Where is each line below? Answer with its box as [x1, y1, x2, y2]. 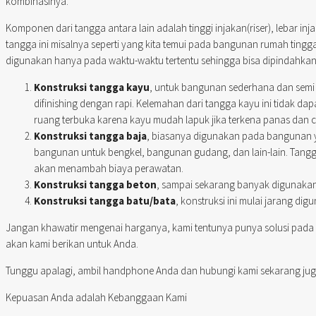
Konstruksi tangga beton [34, 178, 157, 192]
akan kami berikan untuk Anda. [6, 237, 138, 251]
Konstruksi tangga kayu [34, 80, 150, 95]
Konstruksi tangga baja [34, 129, 147, 143]
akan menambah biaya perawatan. [34, 162, 183, 176]
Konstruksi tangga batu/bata [34, 194, 176, 208]
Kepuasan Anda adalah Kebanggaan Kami [6, 291, 187, 305]
